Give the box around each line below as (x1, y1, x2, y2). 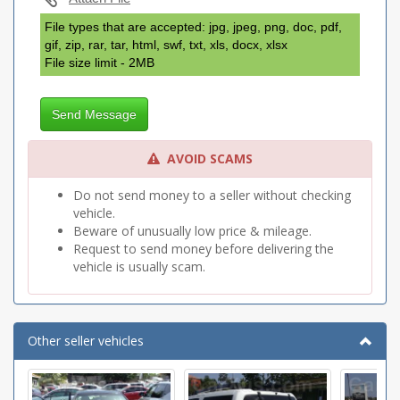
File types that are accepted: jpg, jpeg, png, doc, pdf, (45, 20, 342, 34)
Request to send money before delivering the (73, 240, 334, 257)
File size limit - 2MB (45, 55, 154, 70)
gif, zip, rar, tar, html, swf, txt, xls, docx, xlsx (45, 37, 287, 52)
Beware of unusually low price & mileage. (73, 222, 312, 239)
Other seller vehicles (28, 332, 144, 349)
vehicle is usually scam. (73, 258, 205, 275)
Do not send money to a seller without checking (73, 187, 351, 204)
